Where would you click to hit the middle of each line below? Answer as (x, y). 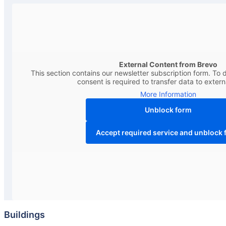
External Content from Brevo (168, 65)
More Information (168, 94)
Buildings (24, 215)
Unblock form (168, 110)
